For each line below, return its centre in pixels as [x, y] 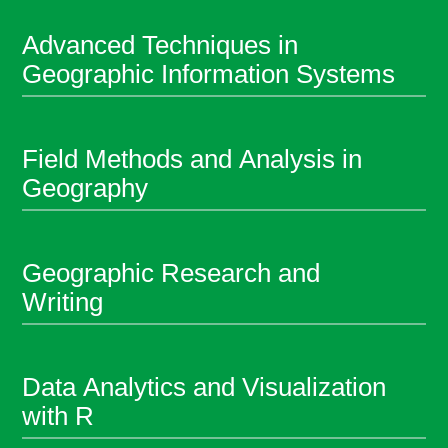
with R [58, 415]
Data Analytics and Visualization [204, 386]
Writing [63, 301]
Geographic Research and [171, 272]
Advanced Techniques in [160, 44]
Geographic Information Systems [209, 73]
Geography [85, 187]
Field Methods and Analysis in [192, 158]
